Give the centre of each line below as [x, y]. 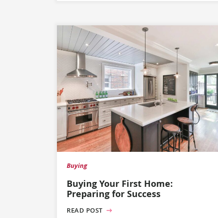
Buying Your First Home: [120, 183]
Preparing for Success [114, 194]
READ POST [86, 210]
